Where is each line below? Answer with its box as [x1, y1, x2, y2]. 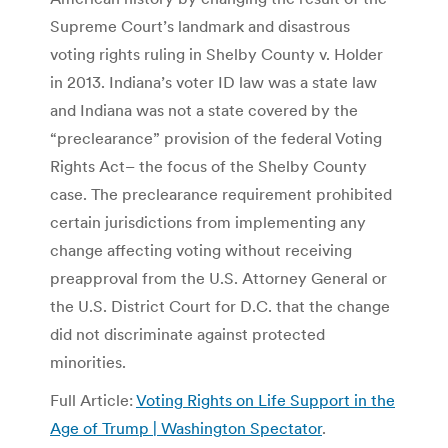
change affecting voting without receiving [50, 239, 352, 260]
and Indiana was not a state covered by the [50, 99, 358, 120]
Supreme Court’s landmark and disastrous [50, 15, 350, 36]
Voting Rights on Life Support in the [136, 389, 395, 410]
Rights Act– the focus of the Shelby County [50, 155, 367, 176]
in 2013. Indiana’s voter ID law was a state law [50, 71, 377, 92]
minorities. [50, 351, 126, 372]
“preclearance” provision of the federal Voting [50, 127, 382, 148]
